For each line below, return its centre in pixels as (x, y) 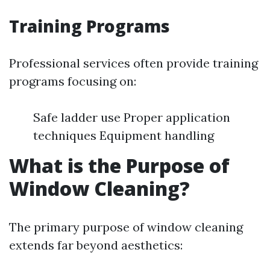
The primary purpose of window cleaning (126, 227)
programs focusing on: (73, 81)
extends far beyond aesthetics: (96, 245)
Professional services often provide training (133, 63)
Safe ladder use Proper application (132, 117)
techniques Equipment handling (124, 135)
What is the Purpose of (119, 165)
